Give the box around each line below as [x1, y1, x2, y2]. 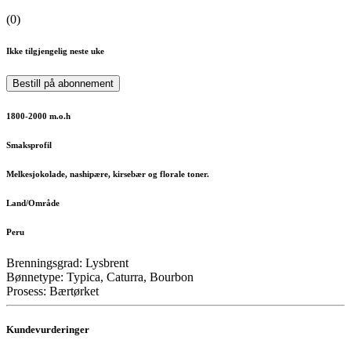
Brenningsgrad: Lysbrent [6, 255, 128, 270]
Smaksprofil [6, 139, 52, 150]
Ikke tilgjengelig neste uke [6, 45, 104, 56]
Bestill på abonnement [13, 77, 114, 89]
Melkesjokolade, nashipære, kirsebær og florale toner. [6, 168, 209, 179]
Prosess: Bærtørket [6, 284, 99, 298]
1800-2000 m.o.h [6, 110, 71, 121]
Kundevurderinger [6, 323, 89, 335]
